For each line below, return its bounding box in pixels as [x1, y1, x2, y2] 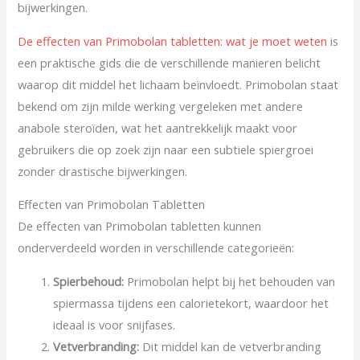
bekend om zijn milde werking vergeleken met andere [18, 97, 304, 114]
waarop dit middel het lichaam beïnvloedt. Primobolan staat [18, 76, 339, 92]
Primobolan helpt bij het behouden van [124, 272, 336, 289]
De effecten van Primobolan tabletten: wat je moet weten [18, 32, 328, 49]
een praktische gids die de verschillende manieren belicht [18, 54, 321, 71]
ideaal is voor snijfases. [53, 316, 176, 333]
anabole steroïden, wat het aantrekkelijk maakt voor [18, 119, 298, 136]
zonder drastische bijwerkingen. [18, 162, 188, 179]
